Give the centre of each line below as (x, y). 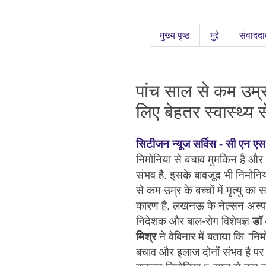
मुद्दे (215, 35)
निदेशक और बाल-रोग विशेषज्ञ (194, 221)
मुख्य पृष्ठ (175, 35)
